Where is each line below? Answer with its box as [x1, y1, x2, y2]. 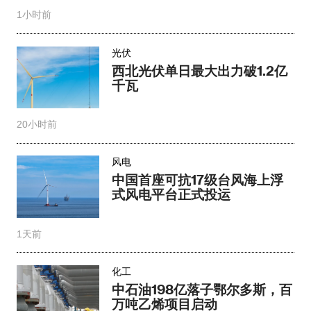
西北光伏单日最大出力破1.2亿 [112, 62, 288, 78]
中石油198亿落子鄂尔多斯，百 [112, 280, 293, 297]
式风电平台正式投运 [112, 186, 231, 203]
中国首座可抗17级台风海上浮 [112, 171, 284, 188]
